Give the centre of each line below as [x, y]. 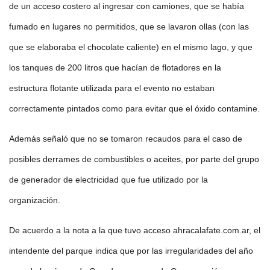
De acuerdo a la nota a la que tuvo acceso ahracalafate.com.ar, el [135, 231]
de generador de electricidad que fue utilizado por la [108, 180]
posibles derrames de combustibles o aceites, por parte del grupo [134, 159]
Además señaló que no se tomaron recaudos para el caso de [126, 139]
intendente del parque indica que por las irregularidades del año [131, 251]
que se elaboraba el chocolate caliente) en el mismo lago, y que [131, 47]
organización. [35, 200]
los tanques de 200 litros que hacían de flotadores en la [115, 68]
